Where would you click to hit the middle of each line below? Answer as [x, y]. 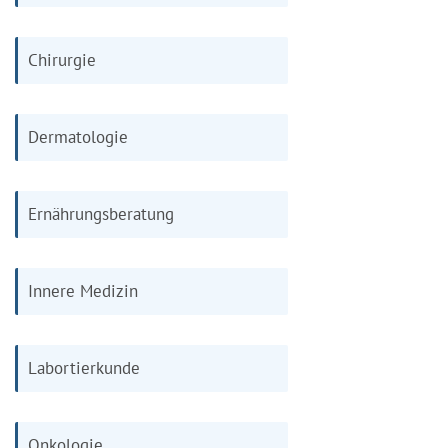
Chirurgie [62, 59]
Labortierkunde [84, 367]
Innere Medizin [83, 290]
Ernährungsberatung [101, 213]
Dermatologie [78, 136]
